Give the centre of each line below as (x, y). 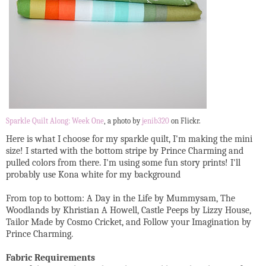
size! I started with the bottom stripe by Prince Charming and (125, 151)
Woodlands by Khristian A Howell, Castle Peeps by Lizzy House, (129, 210)
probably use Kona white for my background (93, 175)
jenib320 (156, 121)
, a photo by (123, 121)
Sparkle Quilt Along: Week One (55, 121)
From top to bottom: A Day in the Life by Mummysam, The (121, 199)
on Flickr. (185, 121)
